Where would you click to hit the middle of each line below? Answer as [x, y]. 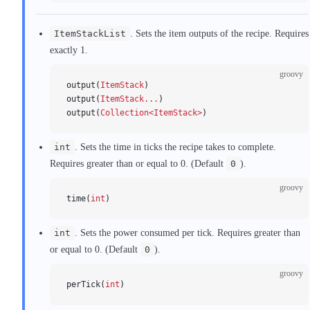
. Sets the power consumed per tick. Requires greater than [188, 232]
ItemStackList [90, 33]
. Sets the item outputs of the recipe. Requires [219, 33]
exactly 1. [69, 50]
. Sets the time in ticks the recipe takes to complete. [175, 147]
